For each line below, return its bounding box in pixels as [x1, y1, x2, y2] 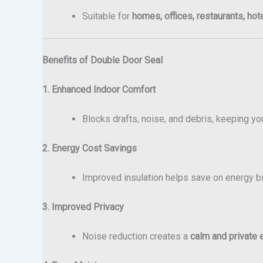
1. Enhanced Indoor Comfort [42, 83, 156, 95]
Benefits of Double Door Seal [42, 54, 163, 66]
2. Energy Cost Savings [42, 142, 137, 154]
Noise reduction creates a [82, 230, 190, 242]
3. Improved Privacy [42, 201, 124, 213]
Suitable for [82, 10, 132, 22]
